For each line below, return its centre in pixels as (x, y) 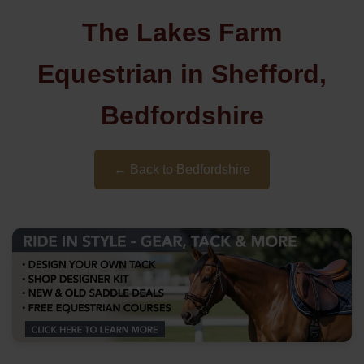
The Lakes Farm (182, 32)
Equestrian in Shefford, (182, 74)
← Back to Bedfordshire (182, 169)
